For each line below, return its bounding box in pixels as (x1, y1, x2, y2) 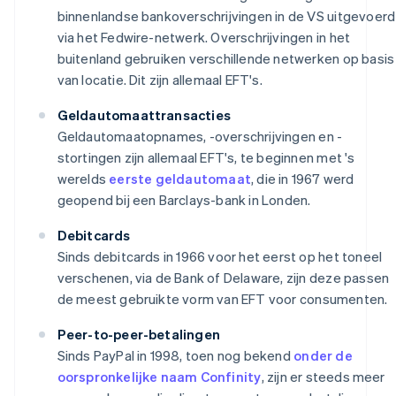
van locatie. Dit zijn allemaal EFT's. (57, 71, 263, 89)
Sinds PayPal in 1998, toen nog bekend (57, 346, 294, 365)
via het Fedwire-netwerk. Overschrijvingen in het (57, 28, 351, 47)
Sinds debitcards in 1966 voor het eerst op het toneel (57, 247, 383, 266)
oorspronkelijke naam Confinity (57, 368, 262, 386)
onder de (293, 346, 353, 365)
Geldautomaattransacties (57, 106, 232, 125)
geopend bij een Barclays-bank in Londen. (57, 191, 311, 209)
